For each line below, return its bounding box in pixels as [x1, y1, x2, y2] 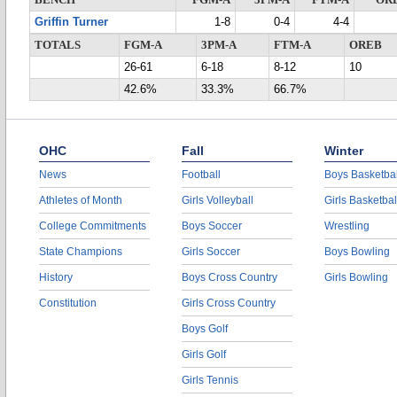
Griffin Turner [35, 16, 108, 28]
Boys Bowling [324, 245, 390, 258]
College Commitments [39, 220, 146, 232]
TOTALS [35, 39, 81, 51]
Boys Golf [182, 323, 228, 335]
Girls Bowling [324, 271, 388, 284]
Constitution [39, 297, 97, 309]
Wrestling [324, 220, 370, 232]
